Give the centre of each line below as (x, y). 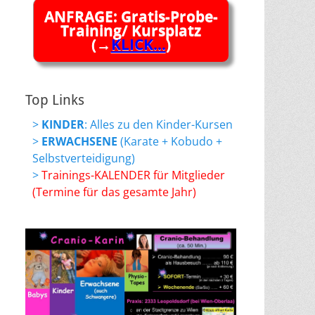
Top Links (55, 99)
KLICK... (138, 44)
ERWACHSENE (79, 141)
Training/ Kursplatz (131, 30)
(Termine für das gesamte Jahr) (114, 192)
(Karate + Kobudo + (170, 141)
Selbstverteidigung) (84, 158)
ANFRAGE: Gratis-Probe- (131, 16)
